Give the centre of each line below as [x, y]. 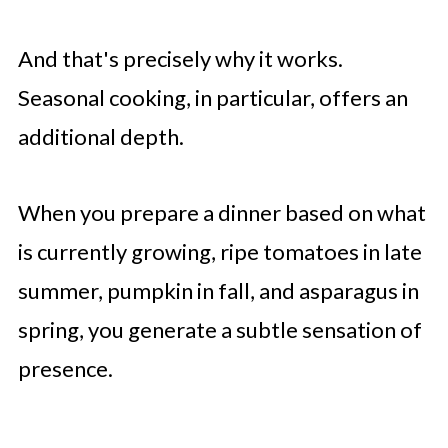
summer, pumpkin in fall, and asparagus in [218, 290]
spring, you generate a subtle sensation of [219, 329]
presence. [65, 368]
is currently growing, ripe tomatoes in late [219, 251]
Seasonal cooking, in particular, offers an [212, 97]
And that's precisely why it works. [180, 58]
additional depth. [100, 136]
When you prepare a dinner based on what [221, 212]
